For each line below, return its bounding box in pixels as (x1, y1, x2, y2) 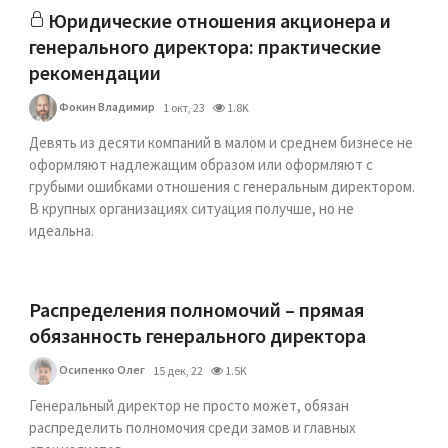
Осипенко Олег (57, 361, 146, 377)
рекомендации (29, 60, 162, 85)
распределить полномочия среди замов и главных (29, 418, 357, 437)
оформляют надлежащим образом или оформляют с (29, 155, 374, 174)
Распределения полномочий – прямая (29, 297, 365, 322)
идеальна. (29, 221, 95, 240)
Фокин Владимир (57, 98, 156, 114)
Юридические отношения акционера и (48, 8, 392, 33)
